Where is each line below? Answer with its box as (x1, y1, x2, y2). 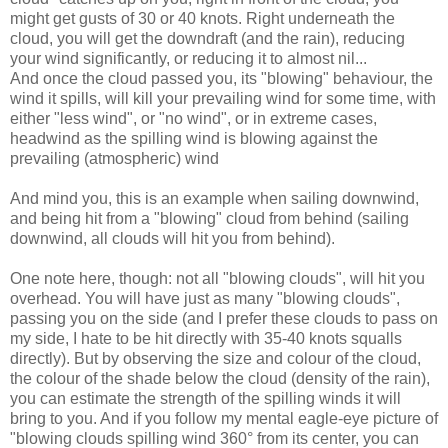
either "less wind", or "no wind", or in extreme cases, (10, 110, 377, 128)
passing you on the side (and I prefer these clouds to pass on (10, 310, 438, 328)
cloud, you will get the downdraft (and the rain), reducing (10, 30, 405, 48)
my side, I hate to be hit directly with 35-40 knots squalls (10, 330, 402, 348)
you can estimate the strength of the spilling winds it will (10, 390, 401, 408)
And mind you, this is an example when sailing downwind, (10, 190, 419, 208)
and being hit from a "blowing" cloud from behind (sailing (10, 210, 409, 228)
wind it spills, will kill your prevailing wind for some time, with (10, 90, 436, 108)
